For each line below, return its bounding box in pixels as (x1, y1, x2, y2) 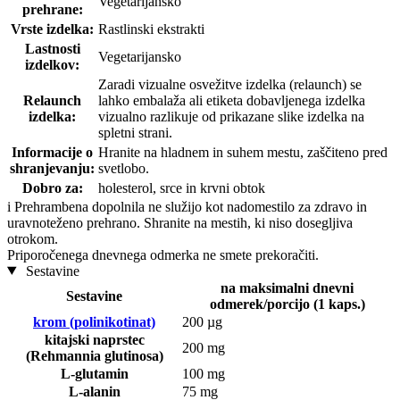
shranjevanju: (10, 160, 95, 176)
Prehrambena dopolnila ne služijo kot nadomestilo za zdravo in (14, 198, 367, 214)
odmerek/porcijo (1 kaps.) (209, 296, 365, 312)
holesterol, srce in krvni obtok (98, 179, 265, 196)
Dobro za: (21, 179, 83, 196)
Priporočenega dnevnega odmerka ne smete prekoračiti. (7, 246, 319, 262)
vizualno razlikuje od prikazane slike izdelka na (98, 108, 364, 124)
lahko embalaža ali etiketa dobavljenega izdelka (98, 92, 365, 108)
